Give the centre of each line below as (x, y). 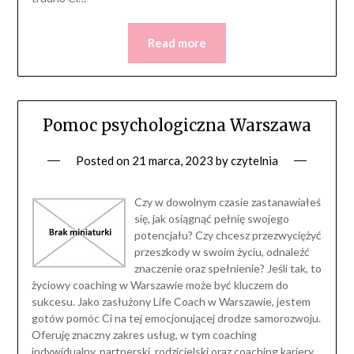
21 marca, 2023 (173, 161)
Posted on (104, 161)
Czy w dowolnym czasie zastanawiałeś (227, 202)
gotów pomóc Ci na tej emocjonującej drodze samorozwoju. (176, 318)
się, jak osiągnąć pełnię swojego (211, 219)
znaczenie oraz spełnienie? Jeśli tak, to (228, 269)
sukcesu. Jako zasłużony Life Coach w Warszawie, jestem (171, 302)
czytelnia (254, 161)
